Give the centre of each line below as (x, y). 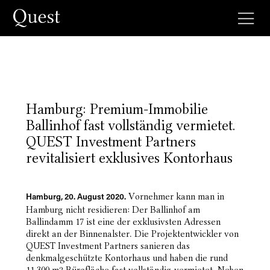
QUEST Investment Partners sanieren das (108, 246)
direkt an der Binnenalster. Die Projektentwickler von (132, 234)
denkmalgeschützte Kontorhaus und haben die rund (127, 258)
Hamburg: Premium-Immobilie (117, 109)
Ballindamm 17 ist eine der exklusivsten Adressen (123, 222)
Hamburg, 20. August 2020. (76, 198)
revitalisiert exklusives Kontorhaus (129, 158)
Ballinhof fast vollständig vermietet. (130, 125)
